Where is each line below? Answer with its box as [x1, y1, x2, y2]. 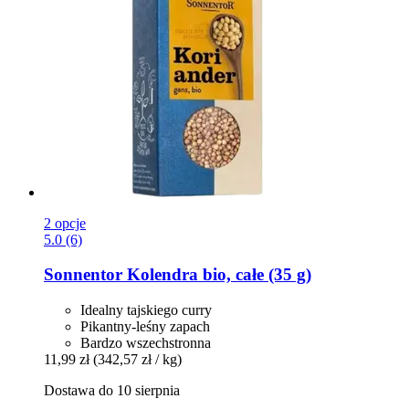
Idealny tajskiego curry [80, 302, 212, 319]
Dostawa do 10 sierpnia [44, 383, 180, 399]
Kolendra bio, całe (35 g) [122, 265, 311, 285]
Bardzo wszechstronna [80, 335, 211, 351]
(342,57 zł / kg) [93, 351, 182, 368]
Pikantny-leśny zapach [80, 319, 210, 335]
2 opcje [44, 215, 86, 231]
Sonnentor [44, 265, 122, 285]
